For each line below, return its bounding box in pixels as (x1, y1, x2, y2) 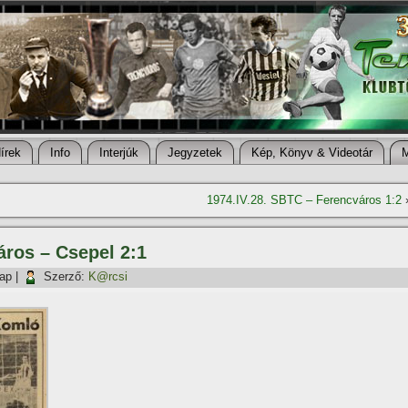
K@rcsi (88, 270, 127, 284)
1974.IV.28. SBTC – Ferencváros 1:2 (207, 193, 402, 207)
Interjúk (99, 146, 138, 159)
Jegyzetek (168, 146, 222, 159)
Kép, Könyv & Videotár (251, 146, 372, 159)
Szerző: (44, 270, 85, 284)
